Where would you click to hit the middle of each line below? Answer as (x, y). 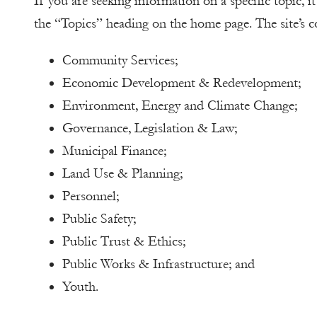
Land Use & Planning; (122, 173)
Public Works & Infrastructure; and (158, 264)
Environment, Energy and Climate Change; (180, 105)
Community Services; (120, 60)
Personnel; (91, 196)
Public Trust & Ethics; (124, 241)
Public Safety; (99, 219)
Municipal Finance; (114, 151)
